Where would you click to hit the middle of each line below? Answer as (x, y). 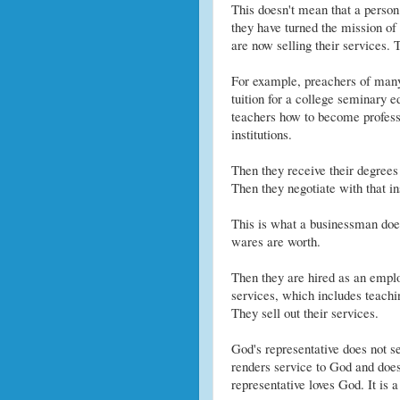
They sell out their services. (304, 313)
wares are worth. (275, 242)
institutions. (261, 134)
